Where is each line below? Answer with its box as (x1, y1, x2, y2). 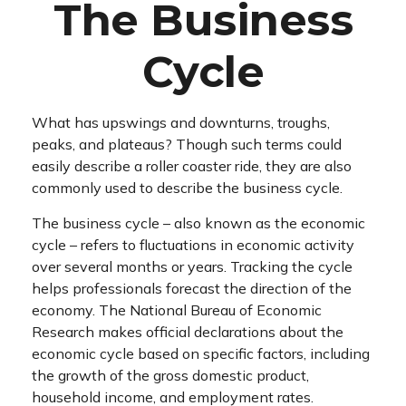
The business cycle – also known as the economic (32, 214, 365, 232)
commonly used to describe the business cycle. (32, 179, 343, 197)
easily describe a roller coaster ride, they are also (32, 157, 352, 175)
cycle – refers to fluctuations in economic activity (32, 236, 354, 254)
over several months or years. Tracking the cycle (32, 257, 353, 275)
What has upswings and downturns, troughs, (32, 113, 330, 131)
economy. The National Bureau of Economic (32, 301, 322, 319)
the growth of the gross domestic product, (32, 366, 309, 384)
